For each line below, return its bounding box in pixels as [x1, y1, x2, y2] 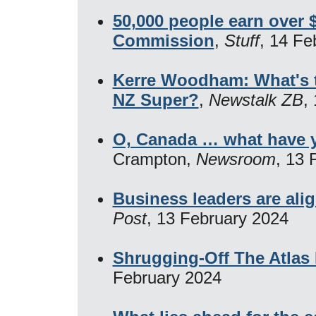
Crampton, [112, 149, 196, 169]
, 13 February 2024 [146, 208, 288, 228]
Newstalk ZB [208, 90, 303, 109]
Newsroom [195, 149, 276, 169]
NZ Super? [112, 90, 199, 109]
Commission [112, 30, 214, 50]
